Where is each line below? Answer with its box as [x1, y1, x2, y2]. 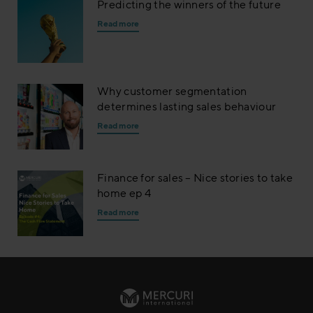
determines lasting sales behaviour [97, 99, 277, 113]
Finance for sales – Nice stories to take [97, 170, 293, 184]
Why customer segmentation [97, 84, 247, 98]
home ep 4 [97, 186, 152, 200]
